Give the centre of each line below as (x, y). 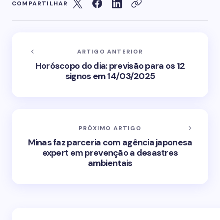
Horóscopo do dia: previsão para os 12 (110, 66)
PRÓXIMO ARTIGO (110, 128)
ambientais (110, 163)
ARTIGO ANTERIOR (110, 52)
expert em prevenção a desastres (110, 153)
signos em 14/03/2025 (110, 76)
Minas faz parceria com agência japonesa (110, 142)
